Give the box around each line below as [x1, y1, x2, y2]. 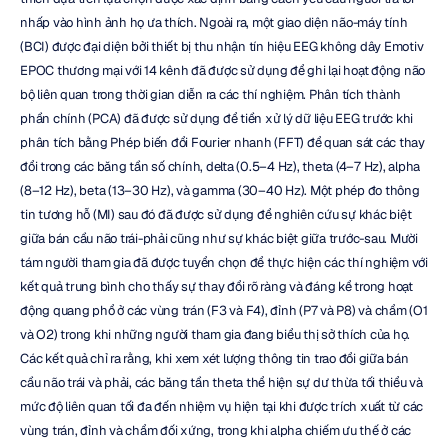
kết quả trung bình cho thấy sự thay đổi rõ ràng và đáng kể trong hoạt [20, 277, 413, 295]
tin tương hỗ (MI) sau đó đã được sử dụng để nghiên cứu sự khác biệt [20, 205, 412, 223]
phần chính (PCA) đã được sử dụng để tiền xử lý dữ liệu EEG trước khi [20, 109, 413, 127]
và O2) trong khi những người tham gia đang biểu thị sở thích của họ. [20, 325, 410, 343]
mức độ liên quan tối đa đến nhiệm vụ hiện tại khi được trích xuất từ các [20, 397, 423, 415]
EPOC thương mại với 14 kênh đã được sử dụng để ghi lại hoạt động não [20, 61, 425, 79]
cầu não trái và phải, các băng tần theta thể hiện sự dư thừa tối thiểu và [20, 373, 423, 391]
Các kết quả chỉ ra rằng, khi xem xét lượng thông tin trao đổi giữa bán [20, 349, 409, 367]
